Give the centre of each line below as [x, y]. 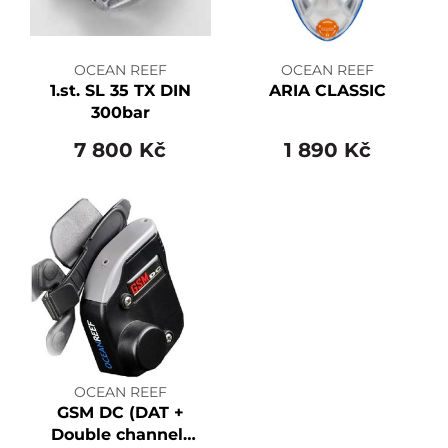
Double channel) [120, 434]
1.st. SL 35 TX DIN [120, 91]
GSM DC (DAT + [120, 412]
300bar [120, 113]
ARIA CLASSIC [328, 91]
